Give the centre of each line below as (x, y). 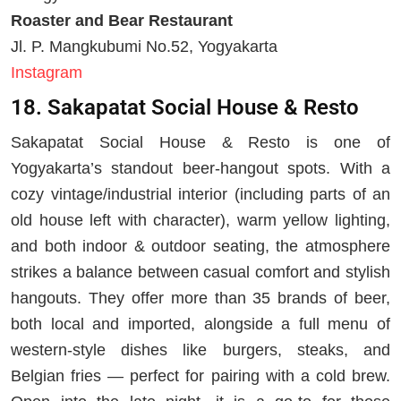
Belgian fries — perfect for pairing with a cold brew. (200, 375)
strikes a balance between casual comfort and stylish (200, 272)
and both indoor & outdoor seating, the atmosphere (200, 246)
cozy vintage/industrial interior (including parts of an (200, 194)
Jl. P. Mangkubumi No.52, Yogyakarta (144, 46)
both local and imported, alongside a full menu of (200, 324)
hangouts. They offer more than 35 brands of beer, (200, 298)
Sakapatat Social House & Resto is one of (200, 142)
